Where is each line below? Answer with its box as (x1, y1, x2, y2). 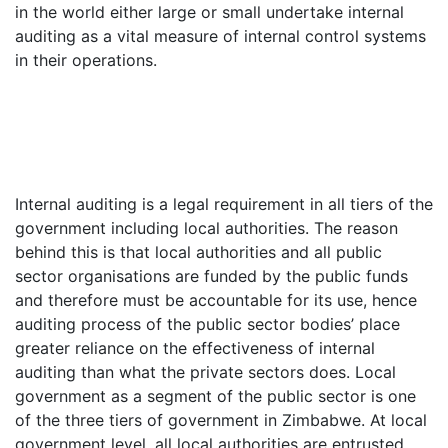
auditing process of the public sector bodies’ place (15, 314, 400, 334)
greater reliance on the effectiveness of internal (15, 338, 375, 358)
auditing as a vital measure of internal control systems (15, 26, 426, 46)
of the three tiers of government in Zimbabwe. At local (15, 410, 427, 430)
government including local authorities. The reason (15, 218, 398, 238)
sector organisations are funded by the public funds (15, 266, 408, 286)
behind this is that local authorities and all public (15, 242, 382, 262)
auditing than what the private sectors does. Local (15, 362, 396, 382)
